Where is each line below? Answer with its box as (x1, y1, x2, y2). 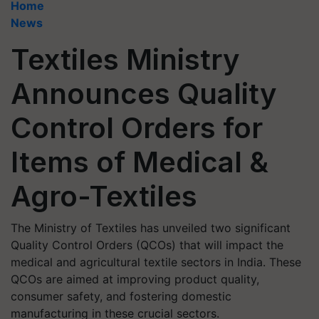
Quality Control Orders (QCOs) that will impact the (11, 238, 283, 252)
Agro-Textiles (11, 179, 197, 214)
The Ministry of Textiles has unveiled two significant (11, 221, 291, 235)
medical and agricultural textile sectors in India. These (11, 255, 301, 269)
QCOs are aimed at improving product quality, (11, 272, 259, 286)
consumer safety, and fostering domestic (11, 289, 231, 303)
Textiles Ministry (11, 42, 240, 77)
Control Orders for (11, 110, 263, 145)
